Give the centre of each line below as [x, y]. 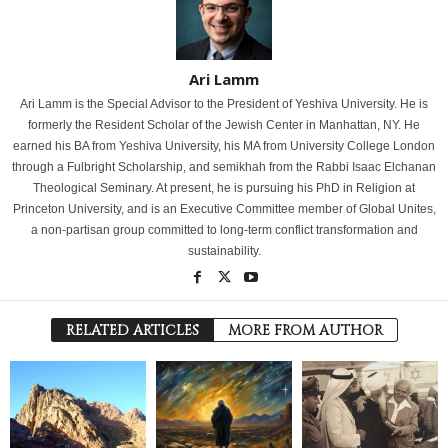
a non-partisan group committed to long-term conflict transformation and [224, 230]
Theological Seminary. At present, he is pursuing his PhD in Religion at [224, 188]
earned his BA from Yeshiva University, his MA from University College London [224, 146]
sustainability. [224, 251]
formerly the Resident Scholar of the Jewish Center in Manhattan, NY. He [224, 125]
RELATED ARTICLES [132, 331]
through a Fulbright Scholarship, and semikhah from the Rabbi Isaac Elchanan [224, 167]
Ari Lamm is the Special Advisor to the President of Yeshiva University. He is [224, 104]
